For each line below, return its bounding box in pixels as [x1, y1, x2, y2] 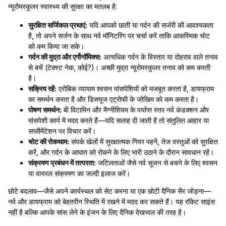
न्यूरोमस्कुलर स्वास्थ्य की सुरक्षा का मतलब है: [8, 2, 117, 11]
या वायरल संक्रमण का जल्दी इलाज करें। [28, 169, 130, 178]
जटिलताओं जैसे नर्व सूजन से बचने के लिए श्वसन [96, 158, 217, 167]
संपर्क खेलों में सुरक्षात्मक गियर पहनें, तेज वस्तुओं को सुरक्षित [69, 137, 218, 146]
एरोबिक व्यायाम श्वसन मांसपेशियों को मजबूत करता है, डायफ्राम [56, 84, 214, 93]
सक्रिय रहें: [28, 84, 56, 93]
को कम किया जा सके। [28, 42, 84, 50]
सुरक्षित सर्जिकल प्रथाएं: [28, 21, 87, 29]
